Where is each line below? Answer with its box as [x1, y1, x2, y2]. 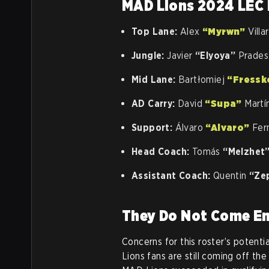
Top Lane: [131, 26, 180, 37]
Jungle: [131, 50, 168, 61]
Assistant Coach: [131, 170, 213, 181]
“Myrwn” [202, 26, 246, 37]
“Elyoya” [195, 50, 236, 61]
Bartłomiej [178, 74, 228, 85]
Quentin [213, 170, 250, 181]
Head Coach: [131, 146, 192, 157]
